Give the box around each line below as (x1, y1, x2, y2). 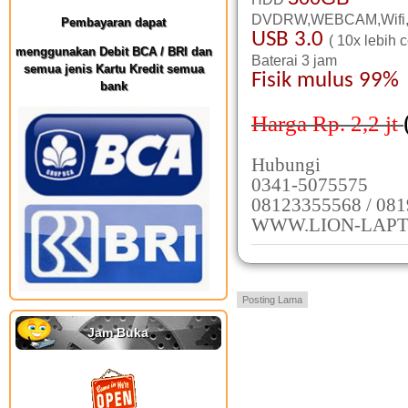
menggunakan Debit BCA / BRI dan (15, 45, 212, 58)
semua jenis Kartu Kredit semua (24, 62, 204, 76)
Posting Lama (242, 294, 302, 305)
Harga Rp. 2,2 (251, 111, 380, 136)
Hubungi (251, 155, 321, 175)
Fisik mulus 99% (251, 69, 399, 92)
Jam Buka (87, 325, 149, 340)
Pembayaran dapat (61, 15, 167, 29)
